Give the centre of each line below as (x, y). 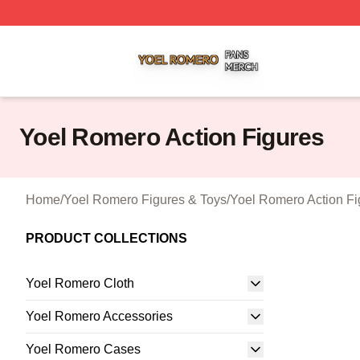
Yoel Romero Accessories (99, 316)
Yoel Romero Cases (83, 349)
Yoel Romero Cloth (80, 283)
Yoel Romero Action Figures (172, 137)
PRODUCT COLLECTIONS (106, 238)
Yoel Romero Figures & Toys (145, 200)
